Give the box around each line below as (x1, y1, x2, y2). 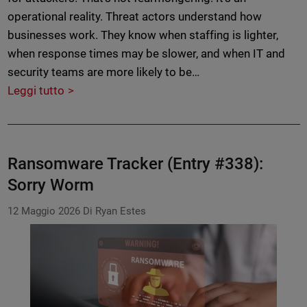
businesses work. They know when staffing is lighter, (7, 28, 279, 42)
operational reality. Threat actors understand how (7, 10, 262, 24)
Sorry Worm (7, 175, 94, 195)
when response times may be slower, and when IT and (7, 47, 286, 61)
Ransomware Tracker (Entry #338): (7, 154, 264, 174)
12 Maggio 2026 (7, 205, 80, 218)
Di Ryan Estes (82, 205, 146, 218)
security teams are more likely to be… (7, 65, 200, 79)
